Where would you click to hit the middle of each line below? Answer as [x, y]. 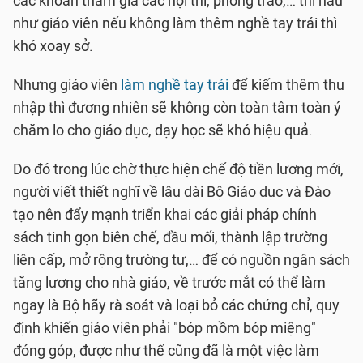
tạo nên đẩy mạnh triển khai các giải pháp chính [165, 215]
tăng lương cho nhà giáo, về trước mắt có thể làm [169, 283]
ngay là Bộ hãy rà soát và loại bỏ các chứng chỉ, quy [176, 305]
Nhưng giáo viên [67, 85]
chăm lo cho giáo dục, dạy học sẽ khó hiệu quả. [163, 130]
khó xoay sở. [53, 46]
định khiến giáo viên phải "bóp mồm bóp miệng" [164, 328]
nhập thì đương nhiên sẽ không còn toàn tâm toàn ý [177, 108]
